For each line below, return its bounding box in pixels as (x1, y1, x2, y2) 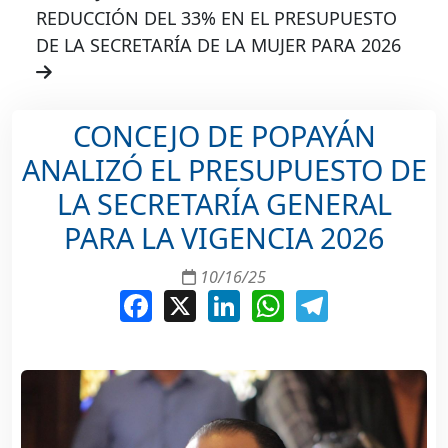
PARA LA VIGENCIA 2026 (64, 218, 384, 258)
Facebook (152, 286, 233, 311)
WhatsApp (284, 286, 372, 311)
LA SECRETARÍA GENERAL (56, 184, 392, 224)
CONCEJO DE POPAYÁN (72, 116, 376, 156)
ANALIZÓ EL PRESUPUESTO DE (21, 150, 427, 190)
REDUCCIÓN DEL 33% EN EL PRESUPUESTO (36, 6, 397, 31)
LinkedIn (240, 286, 313, 311)
